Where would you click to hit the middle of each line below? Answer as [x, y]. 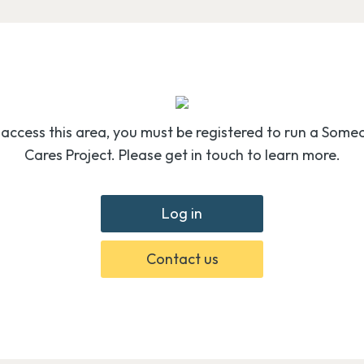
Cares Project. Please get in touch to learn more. [182, 155]
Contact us [182, 259]
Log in [182, 213]
